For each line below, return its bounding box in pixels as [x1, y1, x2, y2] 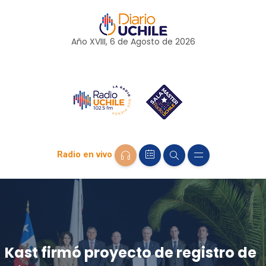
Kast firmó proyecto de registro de [4, 242, 256, 262]
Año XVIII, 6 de [71, 36, 131, 47]
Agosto [130, 36, 160, 47]
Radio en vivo [56, 149, 112, 160]
